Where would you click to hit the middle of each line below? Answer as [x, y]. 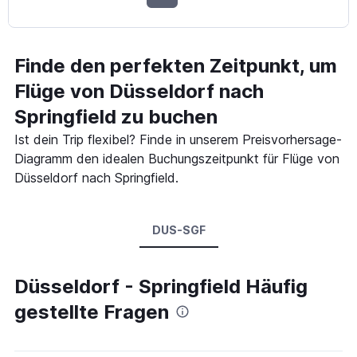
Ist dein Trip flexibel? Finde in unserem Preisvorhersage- [178, 139]
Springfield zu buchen [116, 116]
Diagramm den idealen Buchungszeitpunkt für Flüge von [177, 158]
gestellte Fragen [92, 312]
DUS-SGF [178, 229]
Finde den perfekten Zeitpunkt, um [176, 65]
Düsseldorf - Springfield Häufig [161, 286]
